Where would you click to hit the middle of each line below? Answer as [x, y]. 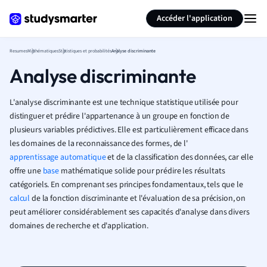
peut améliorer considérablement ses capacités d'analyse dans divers [130, 212]
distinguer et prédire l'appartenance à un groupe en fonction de [120, 116]
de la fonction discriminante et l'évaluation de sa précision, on [138, 198]
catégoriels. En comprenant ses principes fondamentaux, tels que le [126, 185]
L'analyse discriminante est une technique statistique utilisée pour [124, 103]
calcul [20, 198]
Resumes [18, 51]
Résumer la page [197, 11]
